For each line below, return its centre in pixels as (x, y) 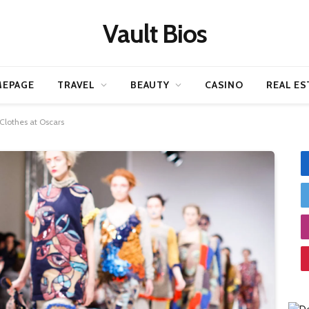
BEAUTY (150, 85)
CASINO (224, 85)
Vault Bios (154, 33)
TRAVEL (76, 85)
